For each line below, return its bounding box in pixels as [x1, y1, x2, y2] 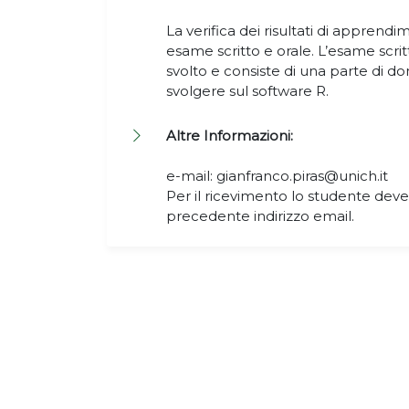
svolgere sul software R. [166, 82, 329, 100]
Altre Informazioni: [166, 127, 293, 144]
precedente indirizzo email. [166, 207, 354, 225]
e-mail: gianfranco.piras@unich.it [166, 167, 388, 184]
